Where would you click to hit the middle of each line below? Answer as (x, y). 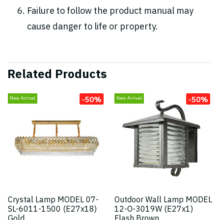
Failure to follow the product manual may (110, 11)
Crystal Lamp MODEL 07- (53, 200)
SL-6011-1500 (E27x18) (52, 209)
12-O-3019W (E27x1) (154, 209)
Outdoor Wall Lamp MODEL (163, 200)
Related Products (57, 75)
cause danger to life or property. (93, 27)
